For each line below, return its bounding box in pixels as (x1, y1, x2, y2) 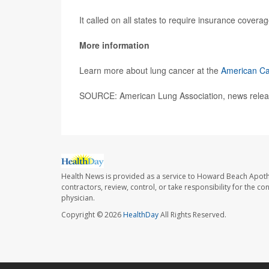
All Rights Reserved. (159, 210, 226, 220)
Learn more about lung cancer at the (79, 64, 221, 76)
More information (79, 39, 150, 51)
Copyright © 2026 (61, 210, 123, 220)
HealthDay (123, 210, 159, 220)
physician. (61, 193, 95, 204)
